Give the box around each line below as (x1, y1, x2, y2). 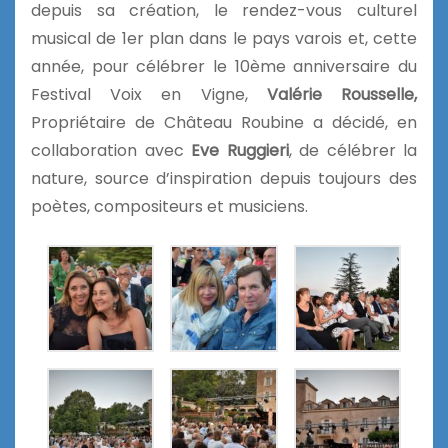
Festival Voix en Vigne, (31, 82, 267, 106)
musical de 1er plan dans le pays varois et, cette (31, 26, 417, 50)
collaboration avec (31, 138, 184, 162)
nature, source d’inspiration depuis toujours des (31, 166, 417, 190)
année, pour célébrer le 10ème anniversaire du (31, 54, 417, 78)
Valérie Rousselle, (266, 82, 418, 106)
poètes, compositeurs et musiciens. (31, 194, 308, 218)
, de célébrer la (288, 138, 417, 162)
